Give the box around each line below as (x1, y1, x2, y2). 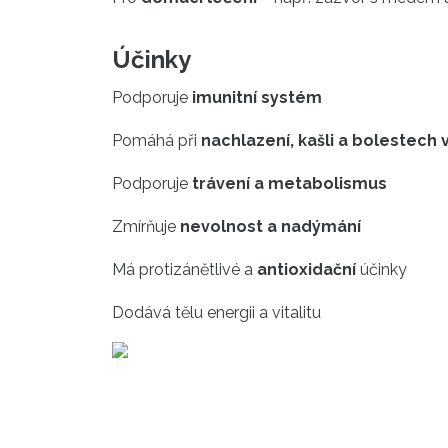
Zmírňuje (112, 217, 180, 237)
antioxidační (253, 260, 356, 280)
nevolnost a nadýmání (180, 217, 361, 237)
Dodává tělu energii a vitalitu (112, 303, 321, 323)
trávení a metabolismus (192, 174, 387, 194)
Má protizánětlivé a (112, 260, 253, 280)
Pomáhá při (112, 131, 201, 151)
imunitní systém (192, 88, 322, 108)
